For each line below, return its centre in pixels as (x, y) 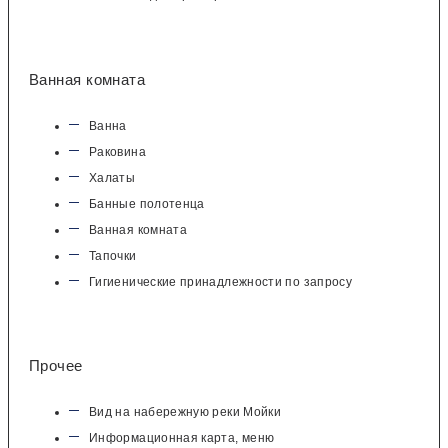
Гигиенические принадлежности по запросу (221, 281)
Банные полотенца (147, 203)
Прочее (56, 366)
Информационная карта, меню (182, 438)
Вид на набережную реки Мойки (185, 412)
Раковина (117, 151)
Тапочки (113, 255)
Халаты (112, 177)
